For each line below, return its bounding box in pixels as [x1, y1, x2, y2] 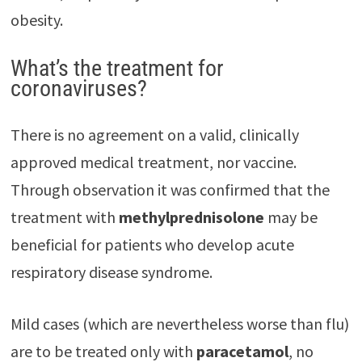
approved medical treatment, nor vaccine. [10, 152, 297, 173]
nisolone [202, 207, 264, 228]
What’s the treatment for [10, 55, 224, 82]
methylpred [118, 207, 203, 228]
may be [263, 207, 318, 228]
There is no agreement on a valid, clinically [10, 124, 299, 145]
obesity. [10, 10, 63, 31]
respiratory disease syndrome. [10, 262, 213, 283]
